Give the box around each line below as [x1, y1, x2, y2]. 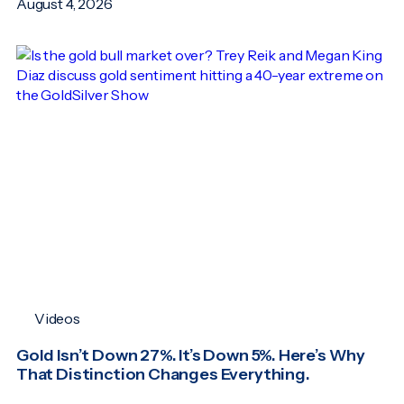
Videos [34, 309, 80, 328]
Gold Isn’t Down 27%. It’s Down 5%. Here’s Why [16, 345, 366, 366]
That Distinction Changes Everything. [16, 364, 310, 385]
